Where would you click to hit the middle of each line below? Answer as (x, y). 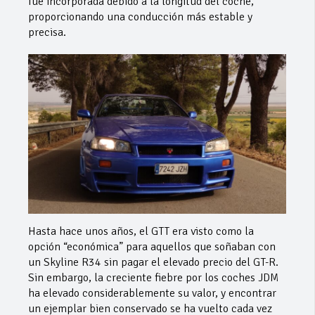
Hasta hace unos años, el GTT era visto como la (141, 232)
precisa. (47, 33)
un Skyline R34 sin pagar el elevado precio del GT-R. (153, 263)
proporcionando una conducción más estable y (140, 17)
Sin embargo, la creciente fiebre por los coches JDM (154, 278)
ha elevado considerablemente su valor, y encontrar (152, 294)
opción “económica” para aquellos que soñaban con (152, 247)
